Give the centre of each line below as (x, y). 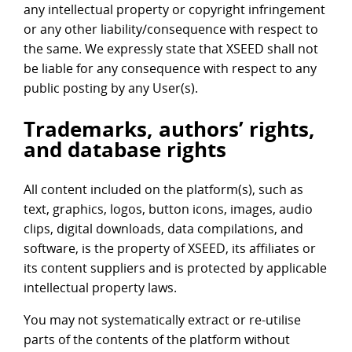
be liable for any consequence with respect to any (170, 69)
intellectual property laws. (100, 288)
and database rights (125, 150)
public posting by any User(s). (111, 88)
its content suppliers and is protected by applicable (175, 268)
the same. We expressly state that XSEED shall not (171, 49)
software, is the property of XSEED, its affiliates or (170, 249)
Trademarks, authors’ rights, (169, 129)
